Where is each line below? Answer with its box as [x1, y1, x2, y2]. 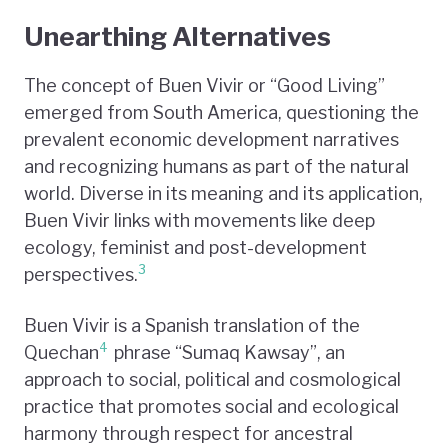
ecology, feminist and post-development [24, 236, 367, 258]
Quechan [24, 341, 99, 363]
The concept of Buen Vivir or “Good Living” [24, 74, 385, 96]
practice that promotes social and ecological [24, 395, 399, 417]
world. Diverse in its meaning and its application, [24, 182, 423, 204]
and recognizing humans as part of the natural [24, 155, 409, 177]
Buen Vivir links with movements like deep [24, 209, 375, 231]
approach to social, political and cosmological [24, 368, 401, 390]
